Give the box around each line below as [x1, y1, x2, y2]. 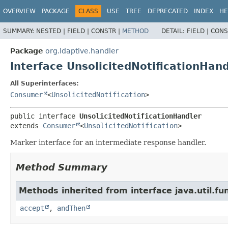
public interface [10, 111, 79, 120]
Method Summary [16, 161, 107, 173]
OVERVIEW [3, 8, 36, 15]
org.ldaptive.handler [45, 46, 119, 55]
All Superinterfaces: [10, 79, 79, 87]
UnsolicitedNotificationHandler [79, 111, 202, 120]
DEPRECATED [148, 8, 188, 15]
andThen [57, 204, 85, 212]
